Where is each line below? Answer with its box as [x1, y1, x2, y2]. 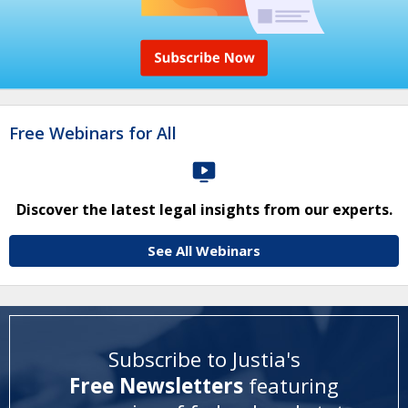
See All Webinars [148, 241, 260, 260]
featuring [249, 371, 339, 400]
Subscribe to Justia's [107, 344, 301, 373]
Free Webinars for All [9, 122, 177, 144]
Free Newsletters [69, 371, 249, 400]
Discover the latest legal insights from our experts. [15, 199, 393, 219]
